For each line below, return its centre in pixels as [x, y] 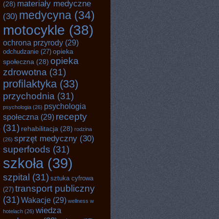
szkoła [23, 163]
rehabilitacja [40, 129]
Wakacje [36, 200]
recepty [71, 116]
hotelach [13, 211]
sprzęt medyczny [46, 138]
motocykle [34, 30]
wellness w [81, 201]
